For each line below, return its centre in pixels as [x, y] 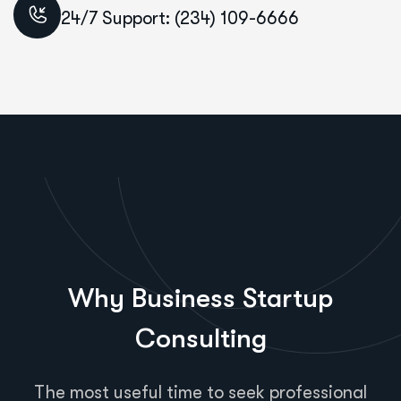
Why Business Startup [200, 298]
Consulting [200, 338]
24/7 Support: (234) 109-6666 [180, 19]
